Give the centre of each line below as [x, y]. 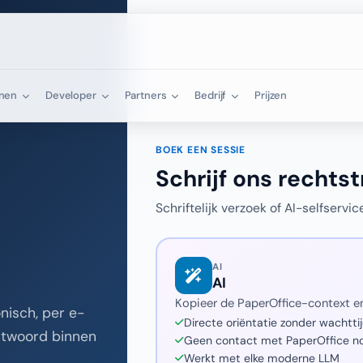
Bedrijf [212, 95]
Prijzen [271, 95]
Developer [72, 95]
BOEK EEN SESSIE [201, 150]
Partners [147, 95]
